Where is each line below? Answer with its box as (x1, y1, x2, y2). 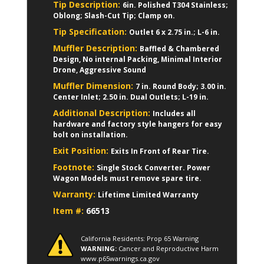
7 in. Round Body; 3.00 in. (136, 81, 226, 91)
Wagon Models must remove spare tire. (53, 173, 202, 183)
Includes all (153, 108, 196, 118)
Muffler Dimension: (53, 80, 136, 91)
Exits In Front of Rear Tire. (111, 146, 209, 156)
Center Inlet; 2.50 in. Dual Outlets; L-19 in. (53, 92, 209, 102)
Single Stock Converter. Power (97, 163, 210, 173)
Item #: (53, 205, 86, 216)
